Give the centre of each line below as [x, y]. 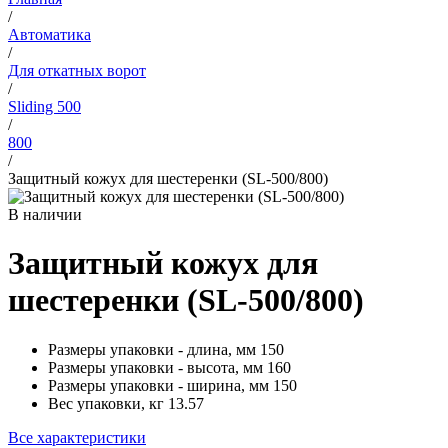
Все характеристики [77, 437]
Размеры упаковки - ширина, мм [158, 385]
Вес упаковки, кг [106, 403]
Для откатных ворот [77, 70]
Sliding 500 [44, 106]
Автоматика [49, 34]
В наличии [45, 214]
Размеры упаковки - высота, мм [155, 367]
